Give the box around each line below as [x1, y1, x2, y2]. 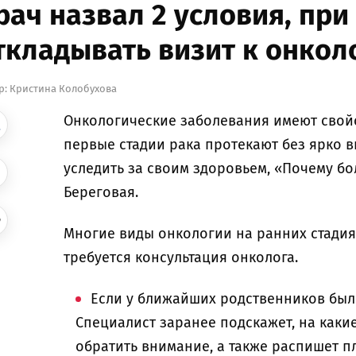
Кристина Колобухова [10, 83, 117, 95]
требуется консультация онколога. [64, 249, 302, 266]
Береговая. [64, 184, 138, 201]
